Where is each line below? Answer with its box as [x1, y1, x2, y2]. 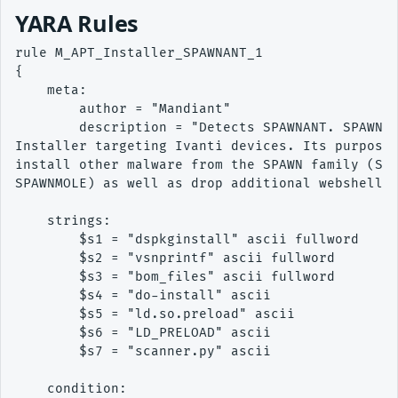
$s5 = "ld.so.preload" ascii [15, 306, 295, 322]
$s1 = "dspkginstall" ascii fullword [15, 231, 359, 247]
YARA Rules [15, 7, 139, 38]
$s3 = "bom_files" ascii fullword [15, 268, 335, 284]
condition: [15, 380, 135, 396]
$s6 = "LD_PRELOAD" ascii [15, 324, 271, 340]
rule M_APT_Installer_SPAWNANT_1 [15, 44, 263, 60]
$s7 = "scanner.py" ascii [15, 343, 271, 359]
